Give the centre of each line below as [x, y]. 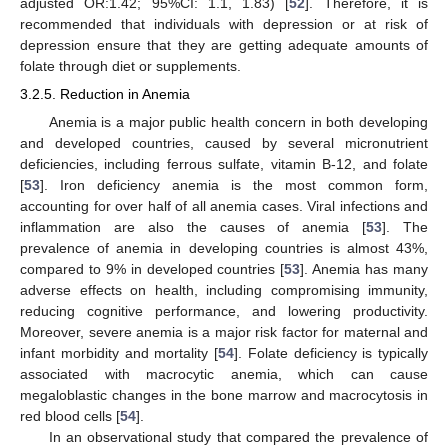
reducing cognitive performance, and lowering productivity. [224, 310]
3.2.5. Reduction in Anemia [105, 94]
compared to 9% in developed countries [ [152, 268]
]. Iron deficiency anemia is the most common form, [234, 184]
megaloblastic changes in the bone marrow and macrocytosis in [224, 394]
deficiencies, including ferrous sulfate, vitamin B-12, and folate [224, 163]
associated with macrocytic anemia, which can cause [224, 373]
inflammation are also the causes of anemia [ [193, 226]
